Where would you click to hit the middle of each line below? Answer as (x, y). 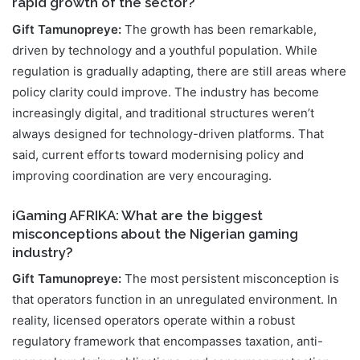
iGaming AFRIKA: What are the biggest (137, 216)
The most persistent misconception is (230, 279)
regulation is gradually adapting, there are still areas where (179, 72)
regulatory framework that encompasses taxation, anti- (168, 342)
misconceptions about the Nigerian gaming (155, 234)
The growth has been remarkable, (219, 30)
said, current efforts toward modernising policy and (158, 155)
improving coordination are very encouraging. (142, 176)
